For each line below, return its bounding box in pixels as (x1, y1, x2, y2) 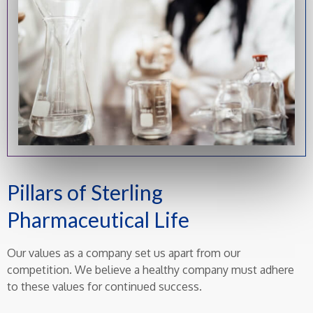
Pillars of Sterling (7, 179, 163, 205)
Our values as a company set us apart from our (7, 245, 240, 260)
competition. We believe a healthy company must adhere (7, 262, 294, 277)
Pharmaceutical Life (7, 206, 189, 232)
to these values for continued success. (7, 279, 202, 293)
